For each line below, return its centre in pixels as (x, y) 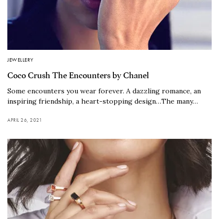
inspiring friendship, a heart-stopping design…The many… (103, 101)
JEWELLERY (21, 60)
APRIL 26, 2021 (25, 120)
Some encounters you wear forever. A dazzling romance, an (104, 91)
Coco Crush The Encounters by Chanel (78, 76)
